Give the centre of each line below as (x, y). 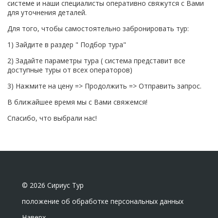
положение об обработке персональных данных (103, 201)
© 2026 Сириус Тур (53, 185)
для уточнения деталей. (47, 13)
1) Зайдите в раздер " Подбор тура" (68, 45)
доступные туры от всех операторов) (70, 70)
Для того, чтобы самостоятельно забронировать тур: (98, 29)
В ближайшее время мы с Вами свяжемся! (77, 102)
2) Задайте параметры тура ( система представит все (96, 61)
